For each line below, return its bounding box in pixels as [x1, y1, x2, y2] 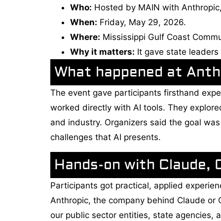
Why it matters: [70, 47, 135, 57]
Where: [70, 32, 100, 42]
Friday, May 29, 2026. [97, 17, 186, 28]
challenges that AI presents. [50, 132, 161, 143]
